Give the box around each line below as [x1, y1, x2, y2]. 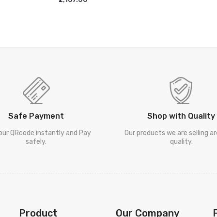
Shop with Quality [147, 111, 215, 121]
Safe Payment [8, 111, 64, 121]
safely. [25, 137, 46, 146]
